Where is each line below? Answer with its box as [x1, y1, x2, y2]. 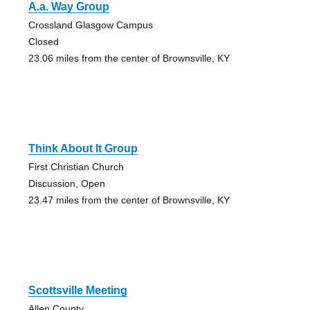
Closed [28, 36, 59, 48]
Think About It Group [28, 143, 138, 155]
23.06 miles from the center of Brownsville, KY [28, 53, 230, 64]
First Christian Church [28, 161, 124, 173]
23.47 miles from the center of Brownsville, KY [28, 194, 230, 206]
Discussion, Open [28, 178, 105, 190]
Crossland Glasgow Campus [28, 19, 153, 31]
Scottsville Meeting [28, 284, 127, 297]
